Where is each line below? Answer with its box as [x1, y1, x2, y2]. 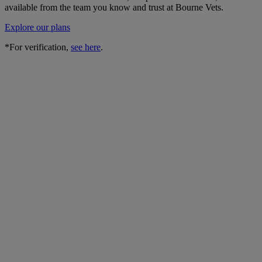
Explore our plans [5, 22, 70, 33]
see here [71, 42, 101, 53]
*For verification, [5, 42, 71, 53]
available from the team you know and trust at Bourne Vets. [5, 2, 223, 13]
